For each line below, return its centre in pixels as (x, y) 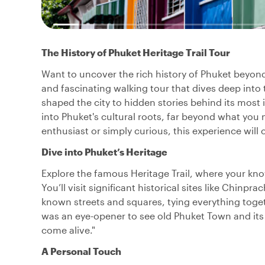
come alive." (68, 230)
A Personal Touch (81, 251)
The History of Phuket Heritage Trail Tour (136, 52)
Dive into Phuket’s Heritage (104, 151)
